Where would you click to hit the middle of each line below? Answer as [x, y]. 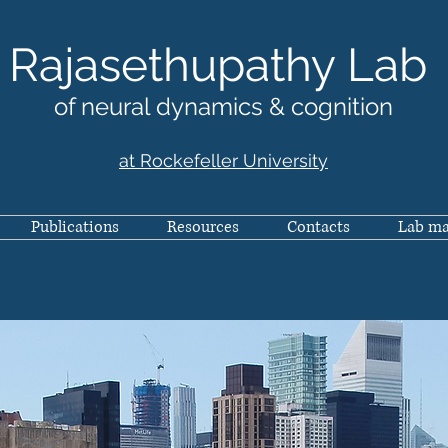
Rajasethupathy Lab [223, 65]
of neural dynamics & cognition [223, 106]
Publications [74, 227]
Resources [203, 227]
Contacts [318, 227]
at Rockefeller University [223, 160]
